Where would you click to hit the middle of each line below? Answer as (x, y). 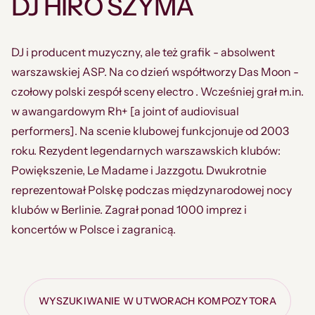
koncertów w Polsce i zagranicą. (94, 229)
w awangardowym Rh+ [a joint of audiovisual (125, 111)
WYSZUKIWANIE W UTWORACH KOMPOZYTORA (157, 301)
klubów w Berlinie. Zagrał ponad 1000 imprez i (129, 210)
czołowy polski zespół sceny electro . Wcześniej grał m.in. (157, 91)
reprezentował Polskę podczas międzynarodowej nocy (152, 190)
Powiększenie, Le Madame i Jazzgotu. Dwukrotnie (139, 170)
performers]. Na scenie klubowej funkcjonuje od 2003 (150, 131)
